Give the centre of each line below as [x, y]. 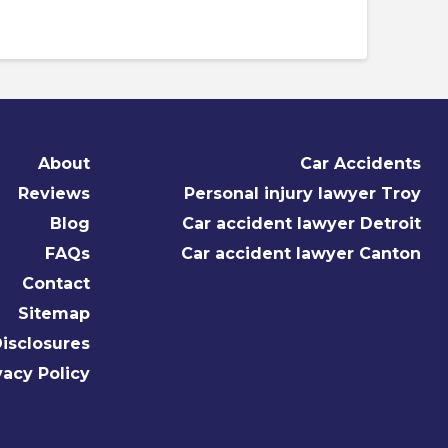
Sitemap [54, 313]
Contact [56, 283]
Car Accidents [360, 163]
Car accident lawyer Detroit [301, 223]
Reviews [54, 193]
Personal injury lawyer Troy [302, 193]
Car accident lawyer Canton [301, 253]
